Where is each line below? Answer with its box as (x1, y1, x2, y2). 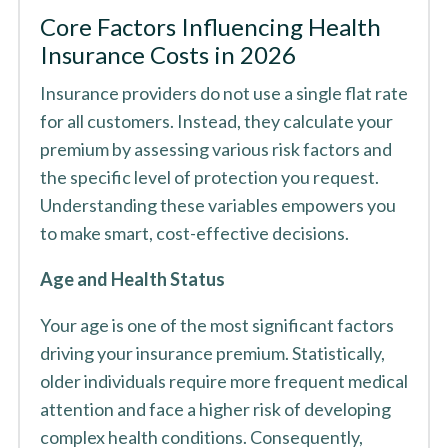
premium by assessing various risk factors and (39, 138, 392, 160)
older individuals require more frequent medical (39, 370, 408, 392)
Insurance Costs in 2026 (39, 40, 296, 69)
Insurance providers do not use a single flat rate (39, 82, 408, 104)
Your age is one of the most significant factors (39, 314, 394, 336)
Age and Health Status (39, 268, 225, 290)
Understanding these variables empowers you (39, 194, 396, 216)
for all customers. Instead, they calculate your (39, 110, 393, 132)
